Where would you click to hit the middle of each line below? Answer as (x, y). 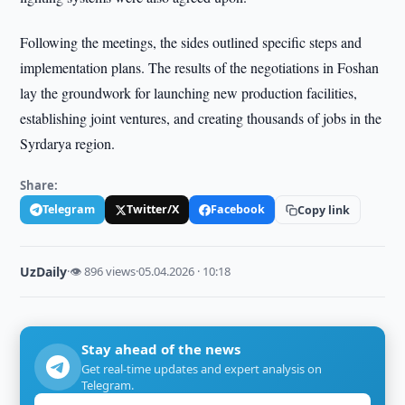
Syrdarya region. (68, 143)
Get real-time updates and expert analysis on (202, 369)
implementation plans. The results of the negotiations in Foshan (200, 67)
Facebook (238, 209)
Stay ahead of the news (161, 349)
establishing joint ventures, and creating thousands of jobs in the (201, 118)
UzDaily (44, 272)
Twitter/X (153, 209)
